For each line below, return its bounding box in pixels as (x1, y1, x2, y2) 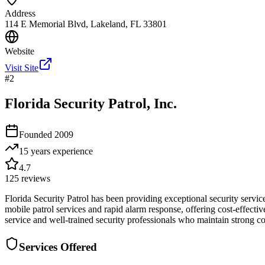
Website (5, 46, 34, 57)
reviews (19, 173, 50, 183)
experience (50, 146, 93, 156)
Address (5, 8, 35, 19)
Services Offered (19, 240, 97, 253)
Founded (19, 129, 54, 140)
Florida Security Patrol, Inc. (5, 95, 177, 111)
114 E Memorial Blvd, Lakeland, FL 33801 (5, 19, 167, 30)
